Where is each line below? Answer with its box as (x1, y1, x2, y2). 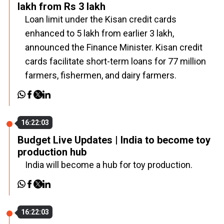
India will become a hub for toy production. (25, 159, 192, 170)
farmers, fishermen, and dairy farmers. (25, 70, 178, 80)
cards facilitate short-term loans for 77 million (25, 56, 206, 66)
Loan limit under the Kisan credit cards (25, 14, 176, 24)
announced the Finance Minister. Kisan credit (25, 42, 202, 52)
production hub (17, 146, 86, 158)
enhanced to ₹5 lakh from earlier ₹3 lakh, (25, 28, 174, 38)
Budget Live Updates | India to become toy (17, 134, 210, 146)
